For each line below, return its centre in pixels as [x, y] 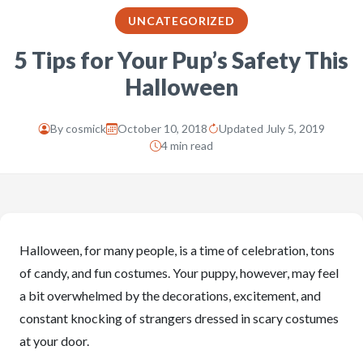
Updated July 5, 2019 [271, 128]
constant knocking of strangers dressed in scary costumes [179, 318]
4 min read [187, 145]
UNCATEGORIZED [181, 21]
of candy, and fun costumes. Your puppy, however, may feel [179, 273]
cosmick [85, 128]
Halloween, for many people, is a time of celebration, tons [177, 250]
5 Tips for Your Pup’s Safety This [181, 60]
